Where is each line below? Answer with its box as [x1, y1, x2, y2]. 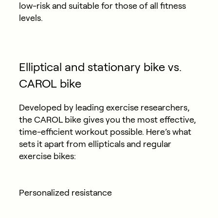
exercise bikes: [18, 151, 76, 161]
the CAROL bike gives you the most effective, [18, 114, 196, 125]
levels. [18, 13, 43, 23]
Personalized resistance [18, 187, 112, 198]
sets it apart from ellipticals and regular [18, 139, 171, 149]
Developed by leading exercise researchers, [18, 102, 190, 112]
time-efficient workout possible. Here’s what [18, 127, 191, 137]
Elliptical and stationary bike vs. [18, 60, 182, 73]
